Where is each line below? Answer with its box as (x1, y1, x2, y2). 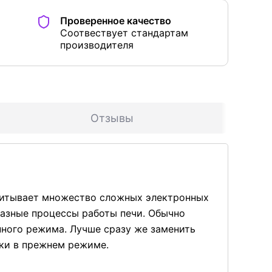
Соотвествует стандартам (60, 27, 188, 39)
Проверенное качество (60, 15, 171, 27)
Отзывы (90, 112, 134, 125)
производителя (60, 39, 134, 52)
